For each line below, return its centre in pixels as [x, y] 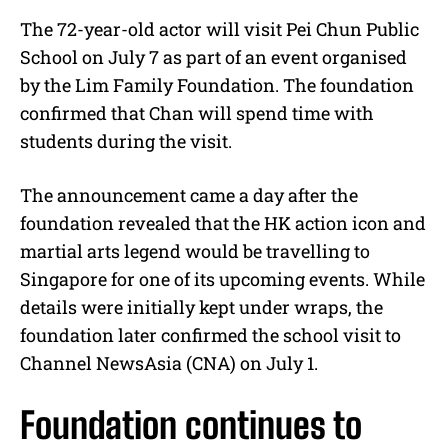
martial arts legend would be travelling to [195, 250]
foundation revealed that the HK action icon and [223, 222]
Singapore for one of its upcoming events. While [222, 278]
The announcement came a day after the [189, 194]
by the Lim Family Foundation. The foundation [217, 84]
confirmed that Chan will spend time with [197, 112]
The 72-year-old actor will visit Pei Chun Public [219, 28]
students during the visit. [126, 140]
